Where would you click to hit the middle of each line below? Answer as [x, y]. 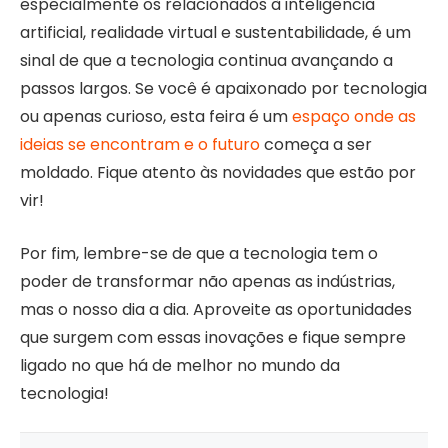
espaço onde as [354, 117]
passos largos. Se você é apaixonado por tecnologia [223, 89]
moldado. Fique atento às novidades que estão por [218, 173]
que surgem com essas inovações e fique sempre [213, 337]
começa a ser [316, 145]
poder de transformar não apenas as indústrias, [207, 281]
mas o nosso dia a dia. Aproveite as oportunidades [216, 309]
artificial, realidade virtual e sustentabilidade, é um [215, 33]
